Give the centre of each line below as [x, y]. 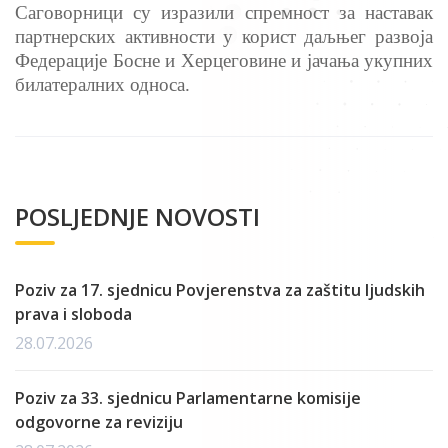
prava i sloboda [73, 314]
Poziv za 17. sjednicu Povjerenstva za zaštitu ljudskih [220, 290]
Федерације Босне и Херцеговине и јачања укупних [224, 61]
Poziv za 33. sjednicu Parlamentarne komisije [188, 398]
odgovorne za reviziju [99, 422]
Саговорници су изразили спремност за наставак [224, 13]
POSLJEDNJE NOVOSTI [137, 217]
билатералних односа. [102, 85]
